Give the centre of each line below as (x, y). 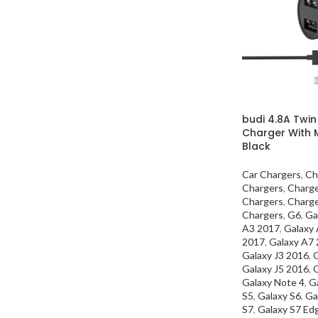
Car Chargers (272, 174)
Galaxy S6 (279, 295)
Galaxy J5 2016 (275, 268)
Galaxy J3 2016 (275, 255)
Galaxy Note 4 (273, 282)
